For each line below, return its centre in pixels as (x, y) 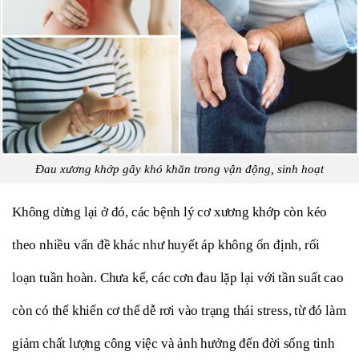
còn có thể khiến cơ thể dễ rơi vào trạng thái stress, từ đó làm (179, 311)
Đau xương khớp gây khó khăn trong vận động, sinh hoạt (179, 169)
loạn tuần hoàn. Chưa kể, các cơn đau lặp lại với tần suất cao (178, 278)
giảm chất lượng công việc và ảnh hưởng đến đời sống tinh (173, 344)
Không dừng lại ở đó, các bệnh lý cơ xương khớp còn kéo (170, 212)
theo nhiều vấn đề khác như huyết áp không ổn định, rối (166, 245)
